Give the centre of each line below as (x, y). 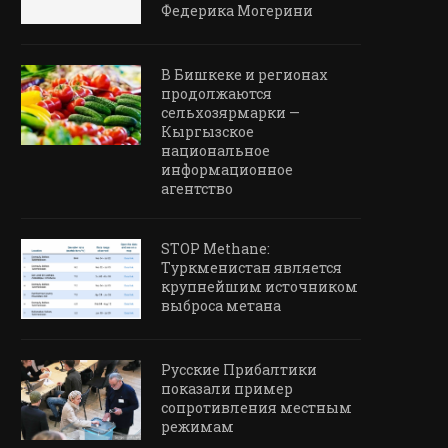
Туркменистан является (251, 268)
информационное (227, 170)
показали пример (227, 389)
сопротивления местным (256, 408)
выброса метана (224, 306)
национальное (215, 151)
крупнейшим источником (259, 287)
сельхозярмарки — (230, 113)
